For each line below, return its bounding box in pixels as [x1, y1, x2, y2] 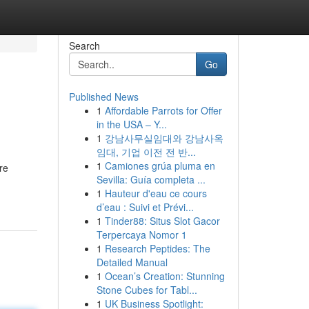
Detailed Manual [96, 255, 168, 269]
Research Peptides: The [104, 241, 210, 255]
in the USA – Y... [96, 117, 167, 131]
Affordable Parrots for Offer [104, 103, 222, 117]
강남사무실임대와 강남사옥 [104, 131, 223, 145]
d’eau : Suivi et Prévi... [96, 200, 194, 214]
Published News [68, 90, 139, 103]
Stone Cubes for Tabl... [96, 283, 197, 297]
